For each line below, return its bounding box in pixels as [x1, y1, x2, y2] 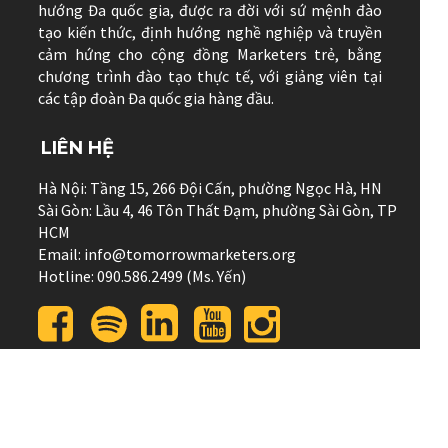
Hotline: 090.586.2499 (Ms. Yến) [38, 266, 246, 287]
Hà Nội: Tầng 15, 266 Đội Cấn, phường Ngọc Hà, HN [38, 178, 382, 199]
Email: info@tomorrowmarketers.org [38, 244, 296, 265]
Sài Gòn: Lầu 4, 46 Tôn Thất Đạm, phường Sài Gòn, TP [38, 200, 397, 221]
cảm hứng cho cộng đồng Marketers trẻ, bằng [38, 43, 382, 64]
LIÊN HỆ [41, 137, 115, 160]
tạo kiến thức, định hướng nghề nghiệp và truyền [38, 21, 382, 42]
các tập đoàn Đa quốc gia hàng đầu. [38, 87, 274, 108]
